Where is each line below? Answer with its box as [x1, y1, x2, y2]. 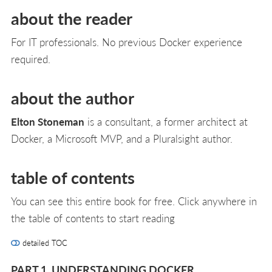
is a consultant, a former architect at [84, 114, 248, 129]
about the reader [11, 7, 132, 30]
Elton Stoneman [11, 114, 84, 129]
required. [11, 52, 50, 67]
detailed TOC [20, 236, 67, 248]
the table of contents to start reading [11, 211, 175, 226]
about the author [11, 86, 134, 110]
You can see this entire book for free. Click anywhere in [11, 194, 257, 209]
